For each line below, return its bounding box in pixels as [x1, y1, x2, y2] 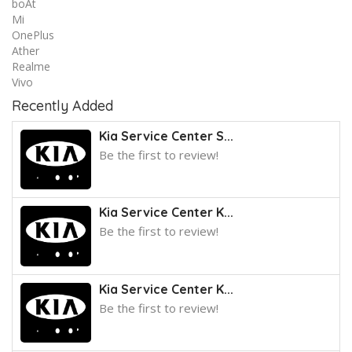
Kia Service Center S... [99, 128, 233, 144]
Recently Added [12, 97, 113, 115]
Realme [12, 59, 50, 74]
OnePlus [12, 27, 54, 42]
